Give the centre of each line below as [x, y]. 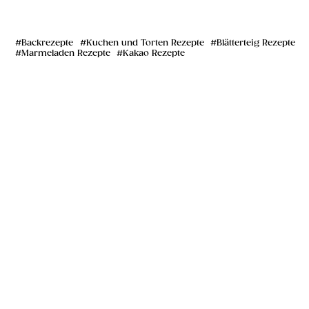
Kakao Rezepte [154, 54]
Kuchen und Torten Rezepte [145, 43]
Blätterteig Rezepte [256, 43]
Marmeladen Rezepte [66, 54]
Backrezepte [49, 43]
